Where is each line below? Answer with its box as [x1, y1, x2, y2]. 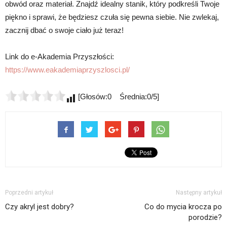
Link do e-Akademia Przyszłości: [5, 52, 114, 61]
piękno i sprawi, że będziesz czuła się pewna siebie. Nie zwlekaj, [5, 12, 219, 21]
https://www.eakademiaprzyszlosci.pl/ [5, 65, 130, 74]
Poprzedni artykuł [5, 188, 53, 196]
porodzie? [188, 212, 222, 222]
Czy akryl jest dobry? [5, 202, 74, 211]
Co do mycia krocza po [144, 202, 222, 211]
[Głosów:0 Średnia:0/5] [76, 92, 159, 101]
